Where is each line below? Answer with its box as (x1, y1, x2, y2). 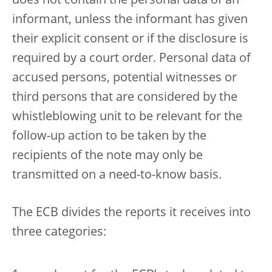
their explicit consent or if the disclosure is (12, 33, 248, 46)
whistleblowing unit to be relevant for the (12, 110, 242, 123)
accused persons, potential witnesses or (12, 72, 237, 84)
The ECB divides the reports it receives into (12, 206, 251, 219)
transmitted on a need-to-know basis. (12, 169, 222, 182)
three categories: (12, 226, 106, 239)
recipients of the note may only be (12, 149, 203, 162)
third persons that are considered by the (12, 91, 237, 104)
